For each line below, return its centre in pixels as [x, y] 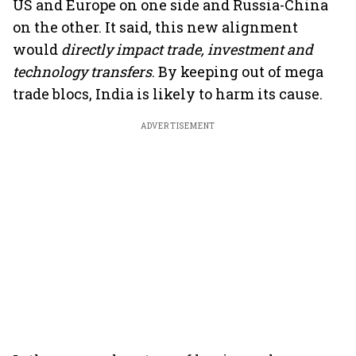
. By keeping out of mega [238, 72]
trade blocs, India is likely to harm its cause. [168, 94]
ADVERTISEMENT [178, 126]
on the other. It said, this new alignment [155, 27]
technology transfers [82, 72]
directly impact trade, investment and [187, 49]
